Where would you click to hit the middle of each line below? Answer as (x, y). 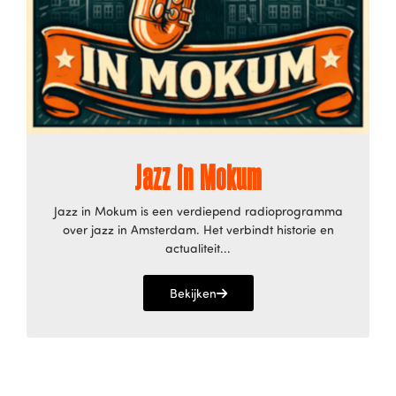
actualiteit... (198, 248)
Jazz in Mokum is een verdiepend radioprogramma (198, 211)
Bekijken (193, 293)
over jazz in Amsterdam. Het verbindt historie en (198, 229)
